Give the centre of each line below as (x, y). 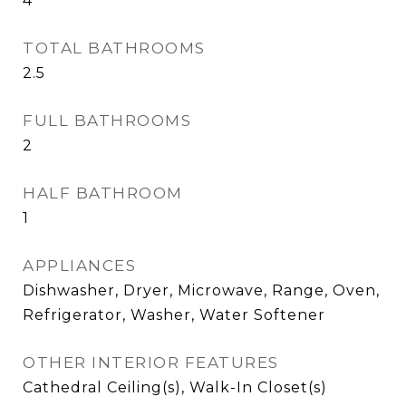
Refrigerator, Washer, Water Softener (174, 315)
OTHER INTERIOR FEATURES (151, 362)
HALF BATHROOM (103, 193)
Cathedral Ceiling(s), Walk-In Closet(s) (175, 387)
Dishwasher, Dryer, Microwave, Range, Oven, (201, 290)
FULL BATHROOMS (107, 121)
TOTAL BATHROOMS (114, 48)
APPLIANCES (79, 266)
